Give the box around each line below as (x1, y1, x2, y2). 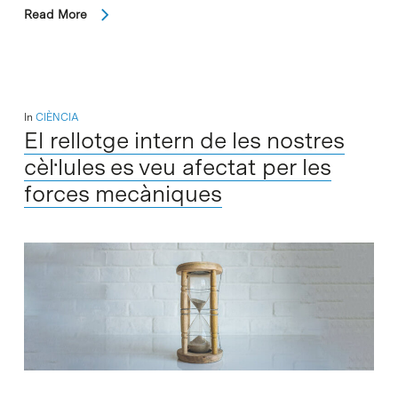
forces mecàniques (23, 179, 222, 207)
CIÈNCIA (35, 110, 79, 123)
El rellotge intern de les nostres (23, 125, 345, 154)
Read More (23, 6, 87, 21)
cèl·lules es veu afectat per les (23, 152, 331, 180)
